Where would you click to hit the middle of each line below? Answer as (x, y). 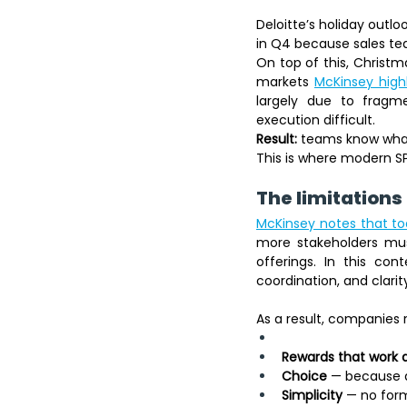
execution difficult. (316, 119)
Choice (304, 376)
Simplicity (312, 395)
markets (285, 81)
